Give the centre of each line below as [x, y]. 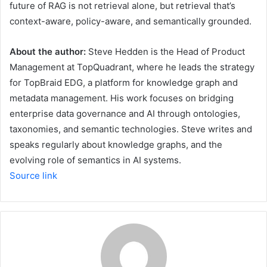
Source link [33, 175]
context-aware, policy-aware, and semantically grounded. [132, 21]
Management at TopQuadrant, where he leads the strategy [132, 67]
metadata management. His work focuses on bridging [122, 98]
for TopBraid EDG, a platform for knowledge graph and [124, 82]
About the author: [49, 51]
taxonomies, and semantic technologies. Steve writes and [131, 129]
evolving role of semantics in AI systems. [95, 160]
